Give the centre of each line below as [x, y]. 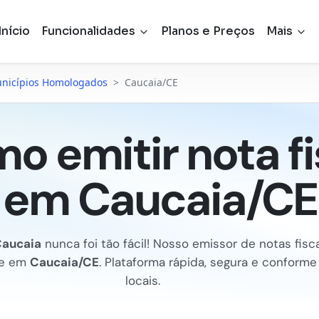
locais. [142, 281]
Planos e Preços [208, 31]
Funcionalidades [89, 31]
